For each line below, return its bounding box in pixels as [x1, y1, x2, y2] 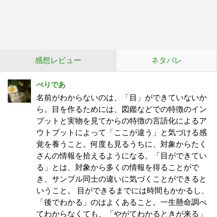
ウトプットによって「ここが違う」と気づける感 [36, 128, 207, 137]
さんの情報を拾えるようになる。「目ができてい [36, 152, 207, 160]
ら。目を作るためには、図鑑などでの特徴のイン [36, 105, 207, 113]
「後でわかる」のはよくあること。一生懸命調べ [36, 198, 207, 206]
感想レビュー [34, 56, 81, 64]
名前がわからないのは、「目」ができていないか [36, 93, 207, 102]
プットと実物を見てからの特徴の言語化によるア [36, 117, 207, 125]
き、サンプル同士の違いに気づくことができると [36, 175, 207, 183]
